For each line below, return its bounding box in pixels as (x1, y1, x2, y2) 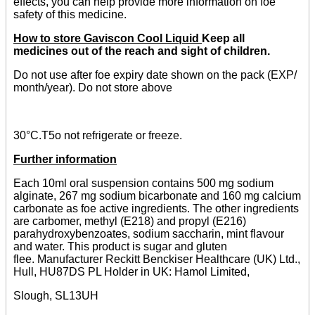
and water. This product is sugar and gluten (13, 240, 227, 253)
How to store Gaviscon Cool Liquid (13, 32, 202, 45)
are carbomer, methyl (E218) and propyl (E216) (13, 215, 246, 228)
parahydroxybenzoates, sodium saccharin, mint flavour (13, 228, 284, 240)
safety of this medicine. (13, 8, 127, 21)
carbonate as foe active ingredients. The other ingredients (13, 202, 299, 215)
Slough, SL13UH (13, 290, 98, 302)
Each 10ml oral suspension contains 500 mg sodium (13, 177, 274, 190)
